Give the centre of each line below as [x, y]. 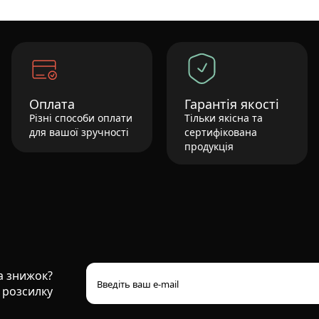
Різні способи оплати [81, 118]
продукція [209, 147]
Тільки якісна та [224, 118]
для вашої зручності [79, 132]
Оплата [52, 104]
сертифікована [221, 132]
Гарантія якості [232, 104]
